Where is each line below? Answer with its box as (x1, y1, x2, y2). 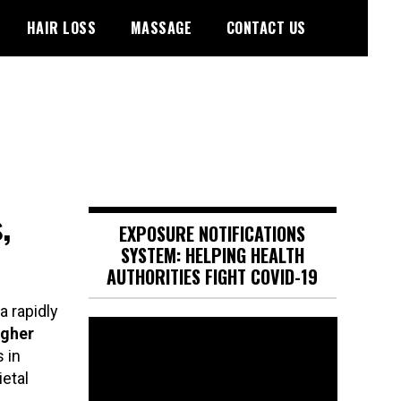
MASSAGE (130, 17, 192, 38)
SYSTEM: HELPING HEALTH (120, 241, 304, 269)
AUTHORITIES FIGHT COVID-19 (107, 262, 319, 290)
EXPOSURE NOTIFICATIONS (119, 219, 306, 247)
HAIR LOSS (26, 17, 96, 38)
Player (87, 337, 125, 361)
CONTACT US (226, 17, 306, 38)
